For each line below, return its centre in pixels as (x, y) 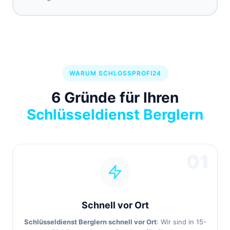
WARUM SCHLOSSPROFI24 (115, 73)
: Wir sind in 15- (181, 222)
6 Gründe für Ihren (115, 98)
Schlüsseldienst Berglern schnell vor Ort (90, 222)
